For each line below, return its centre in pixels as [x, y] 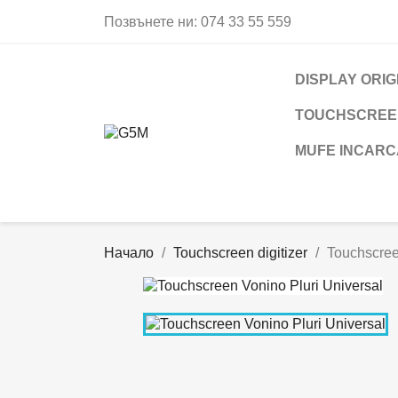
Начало [129, 253]
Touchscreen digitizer [240, 253]
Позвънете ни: [152, 22]
